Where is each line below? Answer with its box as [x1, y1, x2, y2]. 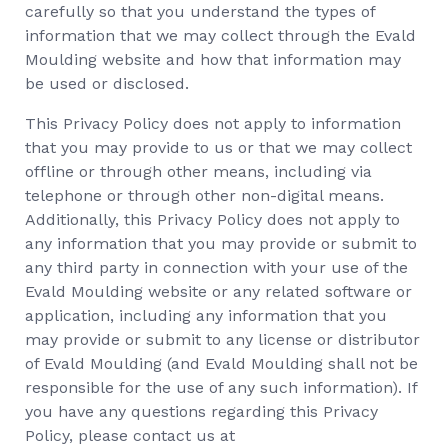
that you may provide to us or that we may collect [25, 138, 412, 157]
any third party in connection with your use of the [25, 258, 408, 277]
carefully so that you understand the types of [25, 2, 375, 21]
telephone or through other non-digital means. [25, 186, 384, 205]
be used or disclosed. [25, 74, 189, 93]
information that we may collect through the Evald [25, 26, 416, 45]
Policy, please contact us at [25, 426, 235, 445]
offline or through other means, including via [25, 162, 372, 181]
